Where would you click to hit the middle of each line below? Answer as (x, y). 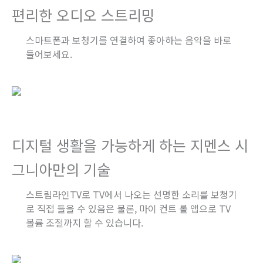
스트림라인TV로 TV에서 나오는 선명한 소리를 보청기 (131, 194)
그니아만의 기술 (61, 169)
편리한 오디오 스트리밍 (83, 14)
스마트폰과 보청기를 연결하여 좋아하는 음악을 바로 (129, 40)
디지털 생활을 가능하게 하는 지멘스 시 (130, 145)
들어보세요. (49, 54)
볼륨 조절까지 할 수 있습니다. (85, 222)
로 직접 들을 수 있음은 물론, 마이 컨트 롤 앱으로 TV (128, 208)
